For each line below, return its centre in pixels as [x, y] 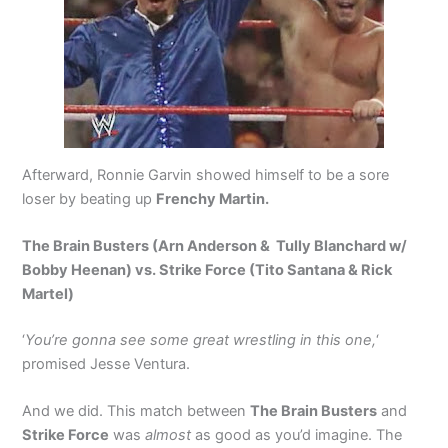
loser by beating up [89, 198]
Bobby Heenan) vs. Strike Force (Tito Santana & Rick [207, 269]
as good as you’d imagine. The [297, 435]
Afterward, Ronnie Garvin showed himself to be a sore [206, 174]
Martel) [48, 293]
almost [168, 435]
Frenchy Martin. [213, 198]
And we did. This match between [136, 411]
